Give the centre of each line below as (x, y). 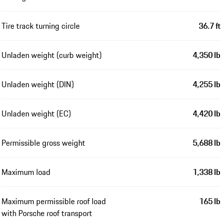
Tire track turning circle (41, 26)
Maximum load (26, 172)
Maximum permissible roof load (54, 201)
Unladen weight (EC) (36, 114)
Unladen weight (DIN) (38, 84)
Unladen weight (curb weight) (52, 55)
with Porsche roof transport (47, 213)
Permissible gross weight (43, 143)
